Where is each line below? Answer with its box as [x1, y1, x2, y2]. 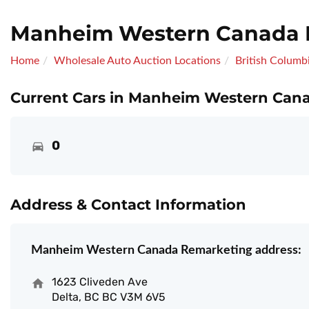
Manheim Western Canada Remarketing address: [31, 244, 301, 257]
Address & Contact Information [10, 196, 246, 214]
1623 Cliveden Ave [52, 275, 148, 289]
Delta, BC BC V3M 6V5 [52, 290, 166, 304]
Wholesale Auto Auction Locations [54, 55, 221, 67]
